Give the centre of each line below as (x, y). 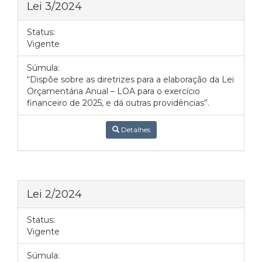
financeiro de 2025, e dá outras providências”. (118, 103)
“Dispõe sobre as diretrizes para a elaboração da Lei (130, 80)
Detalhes (135, 130)
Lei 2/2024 (54, 194)
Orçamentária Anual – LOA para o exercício (113, 91)
